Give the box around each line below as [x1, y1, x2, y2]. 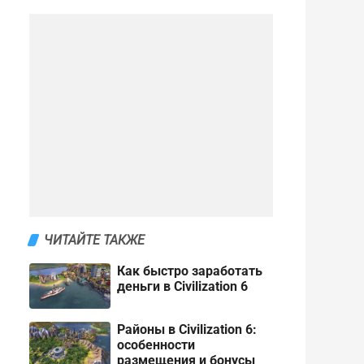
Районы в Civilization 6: [117, 322, 257, 338]
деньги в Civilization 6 [117, 279, 248, 294]
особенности [117, 337, 195, 353]
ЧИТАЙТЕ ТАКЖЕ [44, 232, 145, 248]
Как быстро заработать [117, 263, 262, 279]
